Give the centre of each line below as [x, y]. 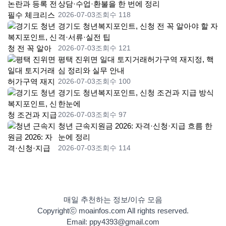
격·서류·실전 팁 [84, 37]
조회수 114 [113, 148]
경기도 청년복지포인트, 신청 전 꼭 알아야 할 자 [138, 26]
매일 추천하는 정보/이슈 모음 [113, 200]
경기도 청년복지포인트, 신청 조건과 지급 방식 [136, 93]
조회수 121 [113, 48]
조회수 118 [113, 15]
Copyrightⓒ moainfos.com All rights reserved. [113, 211]
